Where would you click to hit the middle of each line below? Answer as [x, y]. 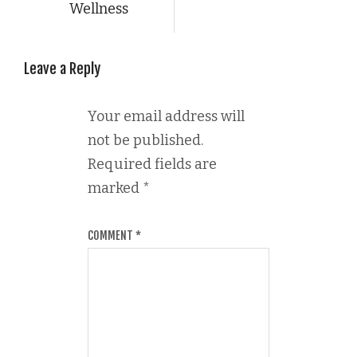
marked [115, 188]
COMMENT [112, 235]
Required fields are [152, 164]
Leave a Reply [62, 68]
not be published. [145, 140]
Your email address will [166, 116]
